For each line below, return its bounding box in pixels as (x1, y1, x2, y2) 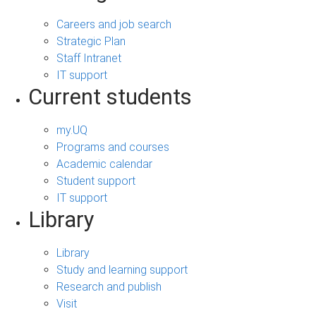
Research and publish (56, 279, 162, 293)
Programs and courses (56, 140, 169, 154)
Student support (56, 174, 135, 188)
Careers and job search (56, 17, 171, 31)
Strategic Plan (56, 34, 126, 48)
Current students (28, 83, 192, 110)
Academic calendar (56, 157, 152, 171)
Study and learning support (56, 262, 188, 276)
